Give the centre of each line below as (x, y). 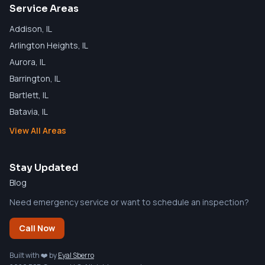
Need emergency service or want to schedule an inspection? (129, 202)
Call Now (37, 228)
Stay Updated (44, 167)
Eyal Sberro (76, 255)
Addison (26, 28)
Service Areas (44, 8)
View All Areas (38, 130)
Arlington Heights (44, 45)
